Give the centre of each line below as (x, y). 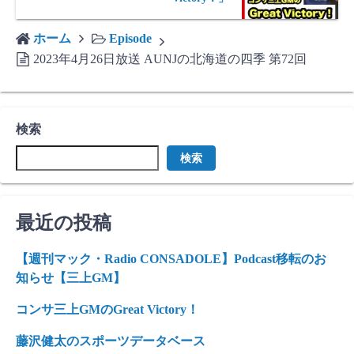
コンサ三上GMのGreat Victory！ (107, 309)
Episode (130, 38)
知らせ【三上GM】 (71, 278)
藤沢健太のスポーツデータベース (111, 341)
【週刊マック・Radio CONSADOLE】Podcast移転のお (171, 259)
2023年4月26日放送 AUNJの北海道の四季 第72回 (170, 59)
